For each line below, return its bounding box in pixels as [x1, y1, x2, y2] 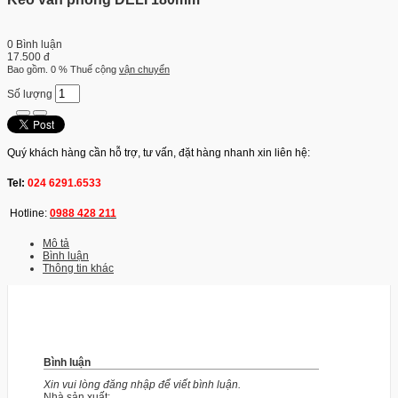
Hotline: [10, 206, 50, 219]
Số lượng [7, 87, 55, 100]
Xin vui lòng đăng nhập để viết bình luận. [44, 378, 241, 391]
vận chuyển [119, 63, 170, 75]
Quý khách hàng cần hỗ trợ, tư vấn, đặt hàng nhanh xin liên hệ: [7, 146, 310, 159]
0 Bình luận [7, 37, 62, 51]
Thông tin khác [43, 261, 114, 275]
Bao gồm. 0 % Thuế [7, 63, 92, 75]
